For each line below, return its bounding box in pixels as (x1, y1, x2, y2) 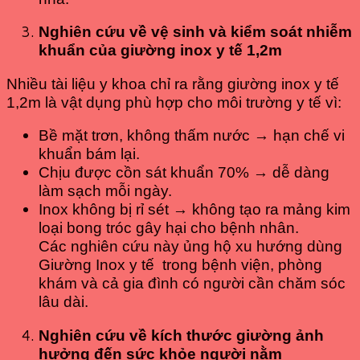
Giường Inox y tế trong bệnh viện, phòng (39, 256, 322, 274)
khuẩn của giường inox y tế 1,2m (39, 42, 282, 59)
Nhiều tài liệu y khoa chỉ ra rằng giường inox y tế (6, 75, 339, 92)
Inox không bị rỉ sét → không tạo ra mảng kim (39, 201, 350, 219)
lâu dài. (39, 293, 88, 311)
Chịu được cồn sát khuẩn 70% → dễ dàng (39, 164, 329, 182)
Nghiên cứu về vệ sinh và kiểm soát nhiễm (39, 23, 352, 41)
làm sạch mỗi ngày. (39, 182, 172, 200)
